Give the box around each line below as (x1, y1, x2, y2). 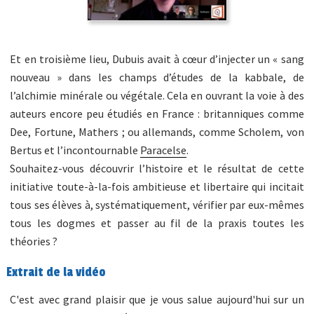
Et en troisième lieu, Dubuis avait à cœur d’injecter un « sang (10, 52, 304, 67)
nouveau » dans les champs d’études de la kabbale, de (10, 70, 304, 85)
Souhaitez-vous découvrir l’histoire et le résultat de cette (10, 161, 304, 176)
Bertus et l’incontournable (10, 143, 141, 158)
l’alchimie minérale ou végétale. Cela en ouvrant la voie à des (10, 88, 304, 103)
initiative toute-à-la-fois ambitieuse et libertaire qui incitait (10, 179, 304, 194)
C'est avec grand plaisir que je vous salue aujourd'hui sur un (10, 292, 304, 306)
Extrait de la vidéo (6, 265, 107, 280)
